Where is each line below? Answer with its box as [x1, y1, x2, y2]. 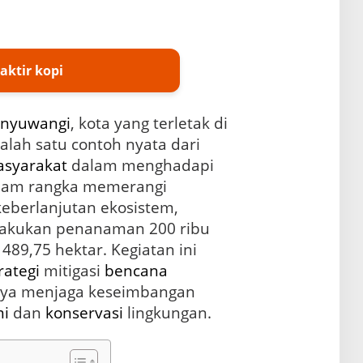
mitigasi [39, 259, 105, 281]
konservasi [45, 301, 123, 323]
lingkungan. [122, 301, 211, 323]
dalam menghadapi [66, 154, 214, 176]
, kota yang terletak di [70, 112, 228, 134]
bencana [104, 259, 168, 281]
